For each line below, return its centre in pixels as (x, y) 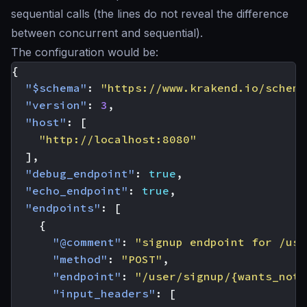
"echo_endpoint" (77, 191)
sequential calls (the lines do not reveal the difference (150, 14)
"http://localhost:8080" (118, 139)
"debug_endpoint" (80, 174)
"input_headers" (104, 294)
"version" (56, 105)
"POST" (142, 259)
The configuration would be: (85, 52)
